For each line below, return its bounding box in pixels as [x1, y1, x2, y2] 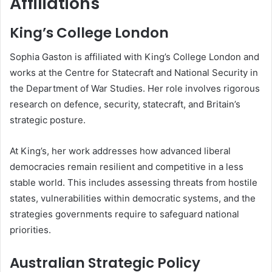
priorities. [10, 224, 51, 236]
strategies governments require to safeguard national [10, 208, 239, 220]
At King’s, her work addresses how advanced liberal [10, 145, 231, 157]
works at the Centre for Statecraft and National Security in [10, 67, 258, 79]
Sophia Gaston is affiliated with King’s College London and [10, 51, 259, 63]
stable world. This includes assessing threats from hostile [10, 177, 257, 189]
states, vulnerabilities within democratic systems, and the [10, 192, 256, 205]
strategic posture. [10, 114, 86, 126]
